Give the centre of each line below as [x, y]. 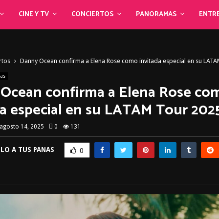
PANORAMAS [156, 14]
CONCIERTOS [93, 14]
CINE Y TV [34, 14]
